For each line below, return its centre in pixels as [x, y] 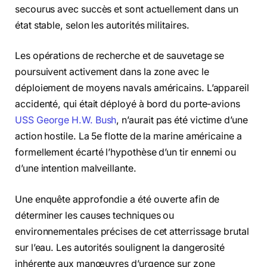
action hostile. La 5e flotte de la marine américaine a [128, 136]
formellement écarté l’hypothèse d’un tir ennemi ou [126, 153]
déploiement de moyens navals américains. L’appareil [132, 88]
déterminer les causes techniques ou [95, 215]
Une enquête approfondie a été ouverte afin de [117, 199]
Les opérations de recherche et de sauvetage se [120, 56]
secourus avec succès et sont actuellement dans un [127, 9]
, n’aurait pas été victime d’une [182, 120]
